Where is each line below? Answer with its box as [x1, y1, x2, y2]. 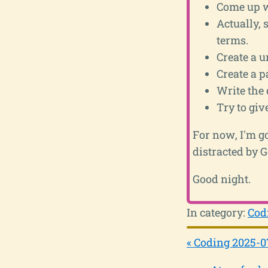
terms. [216, 32, 248, 47]
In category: [187, 205, 248, 220]
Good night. [192, 171, 251, 186]
